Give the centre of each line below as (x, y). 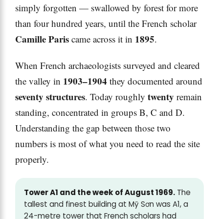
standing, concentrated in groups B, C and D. (100, 112)
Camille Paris (42, 39)
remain (188, 97)
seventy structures (50, 97)
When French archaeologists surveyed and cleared (108, 66)
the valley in (39, 81)
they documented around (155, 81)
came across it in (102, 39)
